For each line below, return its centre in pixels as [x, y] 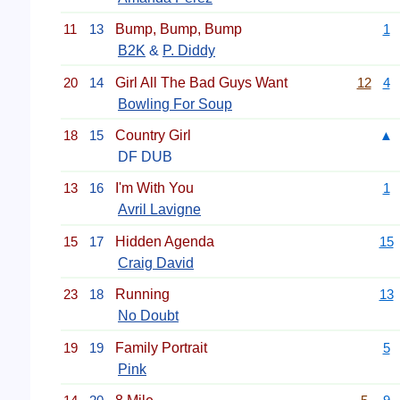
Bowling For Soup [175, 104]
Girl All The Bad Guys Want [201, 82]
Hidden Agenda [165, 241]
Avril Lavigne [159, 210]
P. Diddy [189, 51]
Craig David [156, 262]
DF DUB [145, 157]
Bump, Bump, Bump [179, 29]
